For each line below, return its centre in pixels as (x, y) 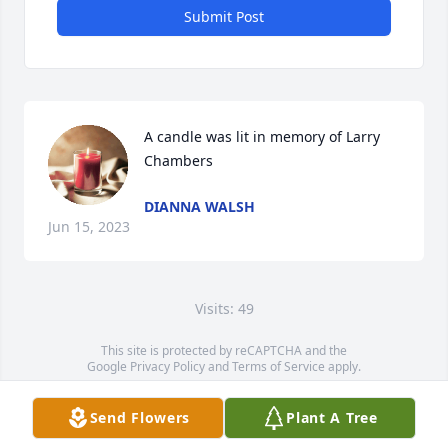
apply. (343, 366)
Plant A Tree (332, 417)
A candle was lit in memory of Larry (262, 136)
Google (108, 366)
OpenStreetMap (245, 398)
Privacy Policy (167, 366)
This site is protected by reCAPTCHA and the (224, 350)
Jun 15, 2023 (89, 226)
